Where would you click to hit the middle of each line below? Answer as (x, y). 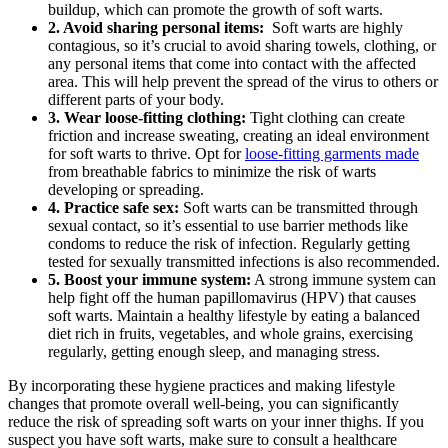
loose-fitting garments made (332, 153)
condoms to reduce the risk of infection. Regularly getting (229, 243)
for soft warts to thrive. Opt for (146, 153)
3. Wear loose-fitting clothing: (147, 117)
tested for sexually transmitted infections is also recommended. (244, 261)
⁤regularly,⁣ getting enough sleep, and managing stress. (214, 351)
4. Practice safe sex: (113, 207)
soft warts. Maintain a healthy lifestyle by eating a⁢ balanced (234, 315)
